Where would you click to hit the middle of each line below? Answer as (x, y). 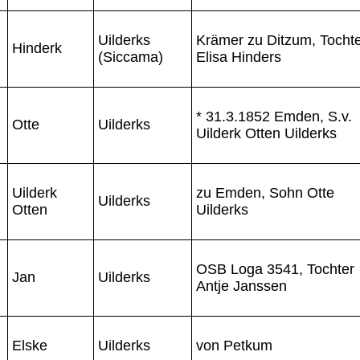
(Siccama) (131, 57)
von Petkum (234, 345)
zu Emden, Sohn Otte (265, 192)
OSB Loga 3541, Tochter (275, 269)
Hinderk (37, 48)
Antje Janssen (241, 286)
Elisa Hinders (239, 57)
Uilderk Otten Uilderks (266, 133)
